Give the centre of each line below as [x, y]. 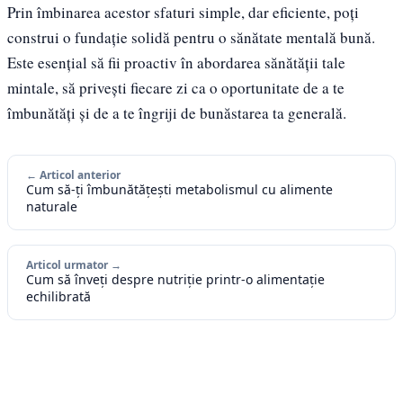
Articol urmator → [74, 264]
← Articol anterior [73, 175]
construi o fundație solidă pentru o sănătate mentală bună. [191, 37]
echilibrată [58, 296]
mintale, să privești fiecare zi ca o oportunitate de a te [176, 87]
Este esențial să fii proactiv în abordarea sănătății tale [176, 62]
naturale [52, 206]
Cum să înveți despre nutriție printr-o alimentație [175, 279]
